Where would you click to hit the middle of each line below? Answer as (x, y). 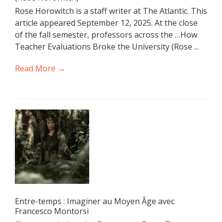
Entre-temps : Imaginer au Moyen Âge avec (95, 201)
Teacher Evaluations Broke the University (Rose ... (107, 46)
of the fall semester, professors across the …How (106, 34)
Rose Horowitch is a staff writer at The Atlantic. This (111, 11)
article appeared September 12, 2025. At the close (106, 23)
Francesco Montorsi (52, 211)
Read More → (40, 68)
